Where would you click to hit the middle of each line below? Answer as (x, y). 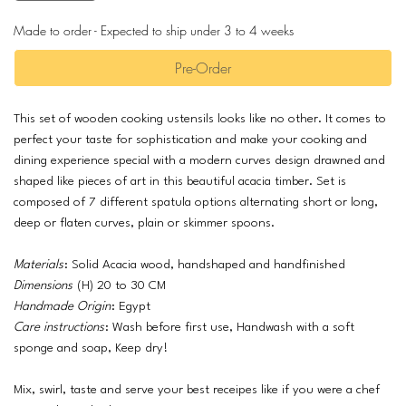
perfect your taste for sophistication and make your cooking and (190, 139)
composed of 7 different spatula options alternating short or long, (196, 202)
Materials (39, 264)
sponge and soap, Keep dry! (91, 348)
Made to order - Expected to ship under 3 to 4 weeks (154, 30)
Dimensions (45, 285)
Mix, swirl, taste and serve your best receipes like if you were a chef (197, 389)
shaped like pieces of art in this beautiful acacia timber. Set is (180, 181)
